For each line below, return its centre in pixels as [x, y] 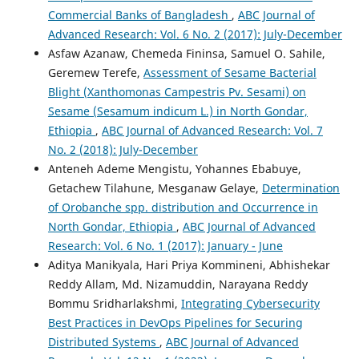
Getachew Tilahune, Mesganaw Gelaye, [155, 188]
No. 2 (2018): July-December [123, 150]
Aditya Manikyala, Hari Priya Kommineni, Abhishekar [189, 265]
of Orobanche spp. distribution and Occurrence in [183, 208]
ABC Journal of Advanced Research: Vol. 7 [212, 131]
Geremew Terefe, [95, 73]
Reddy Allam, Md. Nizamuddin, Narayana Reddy [177, 284]
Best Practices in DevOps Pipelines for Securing [175, 323]
